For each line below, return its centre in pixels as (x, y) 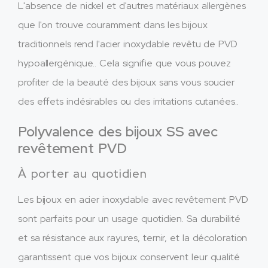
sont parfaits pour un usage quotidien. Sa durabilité (129, 219)
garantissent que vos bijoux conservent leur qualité (129, 257)
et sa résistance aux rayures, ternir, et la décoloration (133, 238)
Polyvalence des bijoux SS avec (118, 132)
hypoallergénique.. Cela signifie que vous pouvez (125, 63)
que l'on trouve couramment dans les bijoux (113, 25)
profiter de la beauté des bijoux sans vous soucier (126, 83)
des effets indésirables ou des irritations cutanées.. (128, 102)
